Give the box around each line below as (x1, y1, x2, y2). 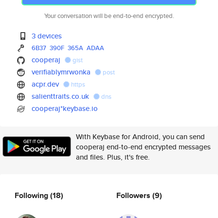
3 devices (32, 31, 62, 41)
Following (15, 189, 50, 201)
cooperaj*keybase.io (32, 103, 98, 113)
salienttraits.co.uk (32, 91, 90, 101)
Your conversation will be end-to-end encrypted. (44, 11, 174, 20)
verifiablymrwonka (32, 67, 91, 77)
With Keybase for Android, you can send (76, 131, 205, 142)
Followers (116, 189, 152, 201)
